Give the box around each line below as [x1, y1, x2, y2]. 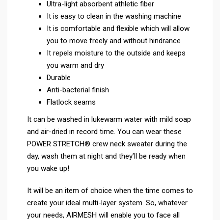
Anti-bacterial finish [47, 85, 109, 94]
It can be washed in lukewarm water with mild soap [27, 114, 191, 124]
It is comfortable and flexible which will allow [47, 24, 190, 33]
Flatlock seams [47, 97, 96, 107]
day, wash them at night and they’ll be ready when [27, 151, 186, 161]
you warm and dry [47, 60, 104, 70]
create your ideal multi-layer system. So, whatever [27, 198, 188, 207]
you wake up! [27, 164, 69, 173]
